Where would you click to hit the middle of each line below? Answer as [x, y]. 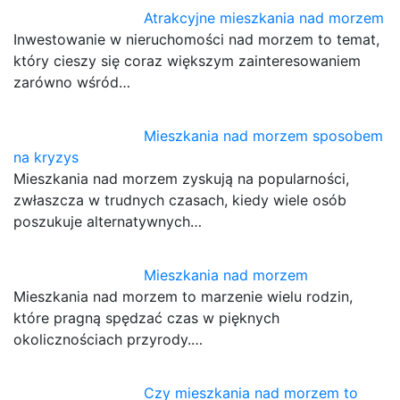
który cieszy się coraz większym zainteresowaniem [187, 61]
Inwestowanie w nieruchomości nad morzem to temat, [196, 40]
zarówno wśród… [72, 83]
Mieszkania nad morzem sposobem [264, 136]
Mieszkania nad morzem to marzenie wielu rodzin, [183, 297]
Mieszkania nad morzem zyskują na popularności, [181, 179]
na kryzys [46, 158]
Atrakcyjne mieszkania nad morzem [264, 18]
